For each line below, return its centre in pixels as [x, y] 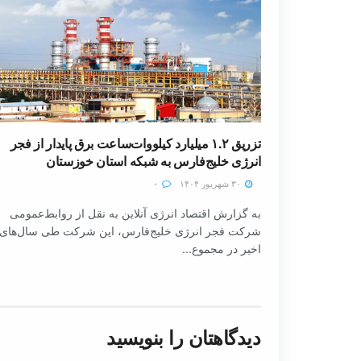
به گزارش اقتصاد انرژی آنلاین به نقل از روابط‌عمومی [135, 212]
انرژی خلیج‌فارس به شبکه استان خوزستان [154, 160]
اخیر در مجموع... [221, 248]
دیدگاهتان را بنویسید [184, 336]
